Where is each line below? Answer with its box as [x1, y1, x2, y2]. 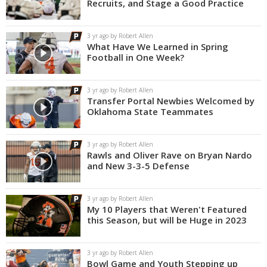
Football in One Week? [87, 51, 184, 63]
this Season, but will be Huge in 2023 [87, 214, 247, 226]
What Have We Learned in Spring [87, 41, 228, 52]
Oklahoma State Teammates [87, 105, 213, 117]
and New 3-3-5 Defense [87, 160, 190, 172]
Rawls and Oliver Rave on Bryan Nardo [87, 149, 252, 161]
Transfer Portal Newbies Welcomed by [87, 95, 254, 107]
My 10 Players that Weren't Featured [87, 203, 247, 215]
